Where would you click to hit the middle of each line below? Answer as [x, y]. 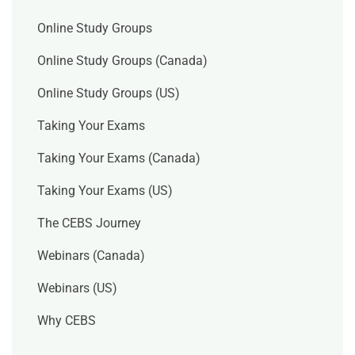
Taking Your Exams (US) [105, 191]
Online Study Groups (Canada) [122, 61]
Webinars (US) [77, 288]
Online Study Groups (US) [109, 94]
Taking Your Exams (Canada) [119, 158]
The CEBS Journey [89, 223]
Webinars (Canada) [91, 256]
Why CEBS [67, 321]
